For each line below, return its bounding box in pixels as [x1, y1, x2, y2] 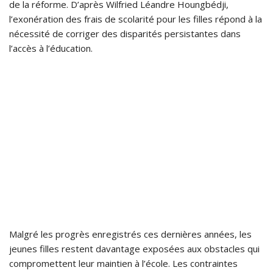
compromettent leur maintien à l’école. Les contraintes [9, 257, 238, 270]
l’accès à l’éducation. [9, 42, 93, 55]
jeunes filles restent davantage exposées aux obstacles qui [9, 243, 260, 255]
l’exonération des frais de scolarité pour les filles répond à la [9, 13, 262, 26]
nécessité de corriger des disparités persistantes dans [9, 27, 241, 40]
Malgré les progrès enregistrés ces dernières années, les [9, 228, 252, 241]
